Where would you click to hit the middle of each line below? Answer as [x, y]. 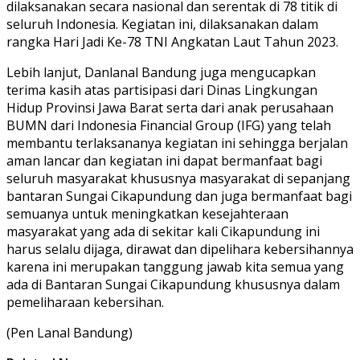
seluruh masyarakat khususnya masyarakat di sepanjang [178, 178]
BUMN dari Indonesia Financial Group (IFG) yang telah [169, 125]
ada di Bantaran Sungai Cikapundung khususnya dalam [173, 284]
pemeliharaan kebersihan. [85, 302]
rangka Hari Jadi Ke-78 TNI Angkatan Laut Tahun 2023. [172, 41]
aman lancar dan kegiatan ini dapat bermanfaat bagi [164, 160]
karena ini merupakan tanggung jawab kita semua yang [175, 266]
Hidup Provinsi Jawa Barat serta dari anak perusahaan [170, 107]
